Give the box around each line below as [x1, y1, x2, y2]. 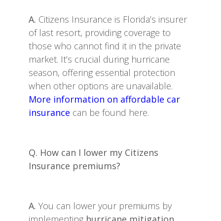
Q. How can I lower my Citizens [29, 146, 158, 158]
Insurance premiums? [29, 159, 120, 172]
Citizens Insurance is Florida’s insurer [38, 13, 187, 25]
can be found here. [70, 106, 149, 118]
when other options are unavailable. [29, 79, 173, 92]
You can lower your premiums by [38, 199, 172, 212]
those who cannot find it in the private [29, 39, 181, 52]
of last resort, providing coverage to [29, 26, 171, 38]
